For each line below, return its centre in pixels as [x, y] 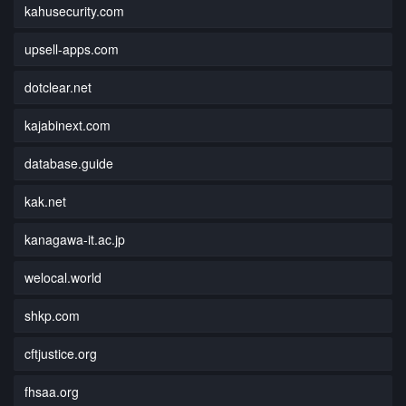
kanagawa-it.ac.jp [75, 239]
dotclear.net [58, 87]
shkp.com [52, 315]
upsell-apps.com [72, 48]
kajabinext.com [68, 125]
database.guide [69, 163]
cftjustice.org [61, 353]
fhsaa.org [52, 391]
